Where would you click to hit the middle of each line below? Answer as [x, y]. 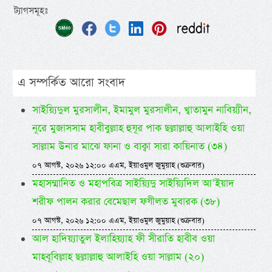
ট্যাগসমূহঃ [31, 11]
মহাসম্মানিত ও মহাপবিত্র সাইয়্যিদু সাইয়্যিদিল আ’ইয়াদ [133, 184]
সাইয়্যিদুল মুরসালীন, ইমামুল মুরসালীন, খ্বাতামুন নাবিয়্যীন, [141, 110]
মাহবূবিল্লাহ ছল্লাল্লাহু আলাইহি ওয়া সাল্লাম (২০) [118, 257]
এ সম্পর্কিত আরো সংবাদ [71, 83]
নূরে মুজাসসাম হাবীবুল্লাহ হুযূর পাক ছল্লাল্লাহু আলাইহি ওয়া [138, 129]
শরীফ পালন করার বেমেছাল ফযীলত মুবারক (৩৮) [126, 202]
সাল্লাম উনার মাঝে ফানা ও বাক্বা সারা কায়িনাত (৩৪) [129, 147]
